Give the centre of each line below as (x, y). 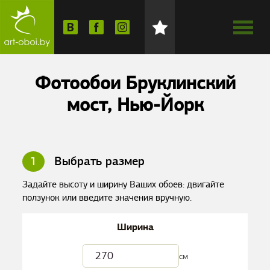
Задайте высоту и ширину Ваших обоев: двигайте (124, 184)
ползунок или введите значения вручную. (107, 198)
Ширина (135, 227)
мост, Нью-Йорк (135, 105)
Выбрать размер (98, 161)
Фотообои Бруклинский (135, 83)
